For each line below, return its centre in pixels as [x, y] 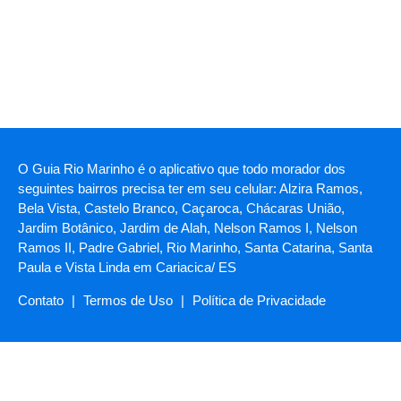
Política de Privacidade [259, 301]
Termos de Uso [128, 301]
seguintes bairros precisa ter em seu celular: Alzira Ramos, [190, 189]
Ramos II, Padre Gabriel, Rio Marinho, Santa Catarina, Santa [195, 248]
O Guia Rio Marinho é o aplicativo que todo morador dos [182, 169]
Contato [41, 301]
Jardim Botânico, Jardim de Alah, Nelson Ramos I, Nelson [188, 228]
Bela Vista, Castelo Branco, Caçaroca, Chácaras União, [181, 209]
